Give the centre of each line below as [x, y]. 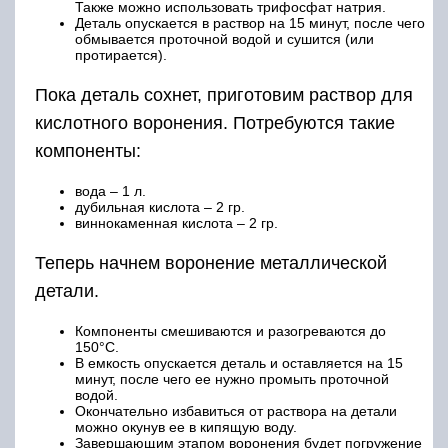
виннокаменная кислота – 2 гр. [176, 223]
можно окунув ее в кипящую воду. [186, 427]
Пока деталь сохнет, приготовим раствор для [224, 95]
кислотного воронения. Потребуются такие [215, 123]
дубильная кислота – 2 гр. [160, 207]
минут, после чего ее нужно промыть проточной [232, 379]
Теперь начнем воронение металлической [211, 263]
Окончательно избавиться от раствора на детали [236, 411]
